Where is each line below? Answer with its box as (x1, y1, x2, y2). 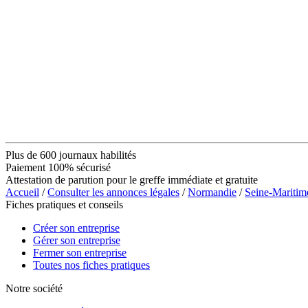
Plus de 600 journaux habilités (5, 148, 136, 161)
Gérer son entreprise (33, 234, 120, 246)
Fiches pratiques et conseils (5, 198, 123, 210)
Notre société (5, 282, 63, 294)
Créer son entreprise (33, 221, 120, 234)
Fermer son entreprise (33, 246, 126, 258)
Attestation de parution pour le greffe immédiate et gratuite (5, 173, 258, 186)
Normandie (188, 186, 236, 198)
